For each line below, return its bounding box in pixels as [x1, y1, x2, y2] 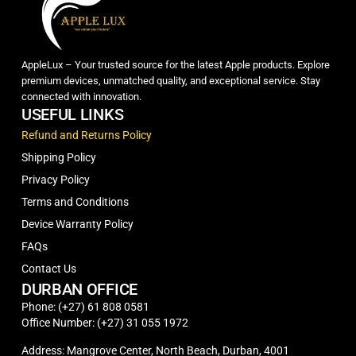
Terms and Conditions [21, 195, 129, 208]
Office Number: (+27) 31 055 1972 [21, 315, 188, 329]
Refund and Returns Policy [21, 128, 152, 141]
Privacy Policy [21, 172, 90, 186]
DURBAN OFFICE [21, 279, 137, 299]
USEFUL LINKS [21, 104, 124, 124]
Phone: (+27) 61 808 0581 [21, 300, 149, 313]
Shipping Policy [21, 150, 96, 164]
